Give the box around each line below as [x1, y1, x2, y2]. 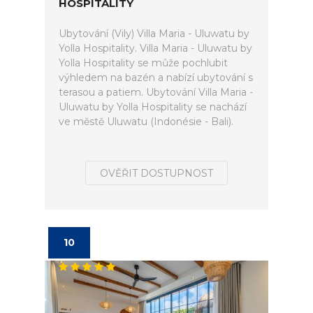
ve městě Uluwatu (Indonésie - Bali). [59, 115, 233, 128]
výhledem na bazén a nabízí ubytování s [59, 71, 253, 84]
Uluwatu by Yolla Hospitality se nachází [59, 101, 247, 113]
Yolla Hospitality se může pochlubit [59, 57, 228, 69]
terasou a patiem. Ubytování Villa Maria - [59, 86, 253, 99]
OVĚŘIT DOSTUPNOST [100, 167, 213, 180]
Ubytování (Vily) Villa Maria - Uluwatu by [59, 27, 249, 40]
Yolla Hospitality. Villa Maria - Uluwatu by [59, 42, 252, 54]
